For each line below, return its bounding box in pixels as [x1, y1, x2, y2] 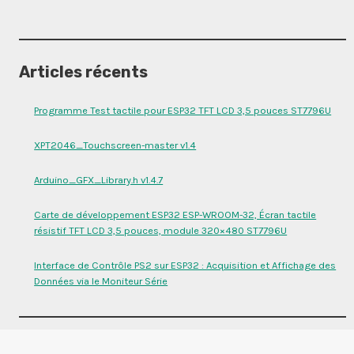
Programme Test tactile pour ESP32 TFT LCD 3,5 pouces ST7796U [34, 104, 332, 117]
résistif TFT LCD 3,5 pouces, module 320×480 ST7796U [34, 224, 288, 237]
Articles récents [19, 62, 148, 82]
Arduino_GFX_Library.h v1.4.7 [34, 174, 164, 186]
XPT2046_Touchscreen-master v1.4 [34, 139, 197, 152]
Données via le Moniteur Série [34, 275, 168, 288]
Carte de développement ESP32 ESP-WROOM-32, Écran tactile [34, 209, 317, 221]
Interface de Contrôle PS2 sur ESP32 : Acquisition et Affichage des [34, 259, 337, 272]
